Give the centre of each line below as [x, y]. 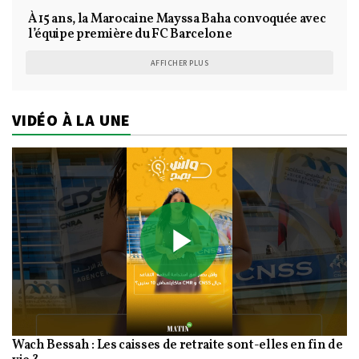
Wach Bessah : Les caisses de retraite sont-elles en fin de [177, 346]
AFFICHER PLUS [179, 63]
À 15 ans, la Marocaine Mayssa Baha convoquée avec [177, 19]
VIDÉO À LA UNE [72, 120]
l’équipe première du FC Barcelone [130, 34]
